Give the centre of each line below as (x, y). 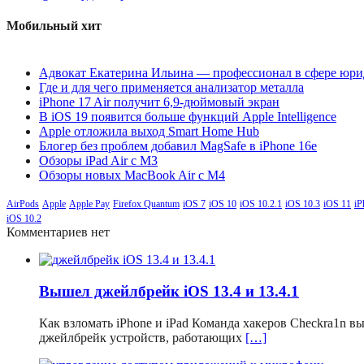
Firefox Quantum (146, 204)
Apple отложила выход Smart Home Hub (149, 132)
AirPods (23, 204)
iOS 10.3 (303, 204)
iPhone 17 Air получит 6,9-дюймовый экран (159, 102)
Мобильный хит (54, 25)
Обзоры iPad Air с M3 (98, 161)
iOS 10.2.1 (261, 204)
